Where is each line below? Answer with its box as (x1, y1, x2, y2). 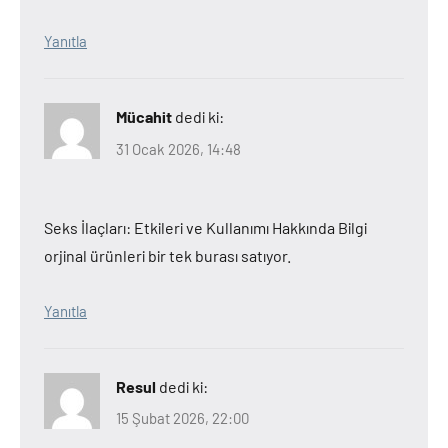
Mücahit (116, 107, 172, 126)
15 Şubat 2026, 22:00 (116, 409, 249, 427)
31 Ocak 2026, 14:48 (116, 139, 241, 158)
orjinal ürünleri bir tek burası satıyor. (44, 245, 291, 265)
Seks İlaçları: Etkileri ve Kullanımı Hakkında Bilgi (44, 217, 367, 237)
